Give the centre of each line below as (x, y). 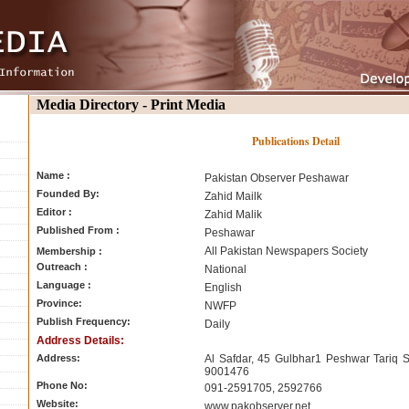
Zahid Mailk (233, 196)
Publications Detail (295, 141)
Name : (53, 175)
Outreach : (62, 267)
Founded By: (68, 194)
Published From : (78, 230)
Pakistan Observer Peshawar (277, 178)
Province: (59, 303)
